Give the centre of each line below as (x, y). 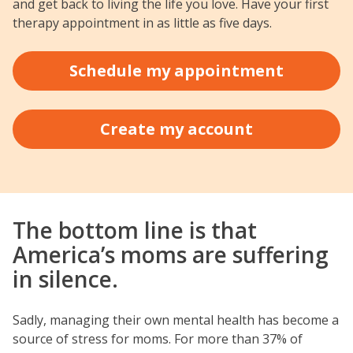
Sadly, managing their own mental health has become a (176, 320)
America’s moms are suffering (171, 255)
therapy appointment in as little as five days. (142, 23)
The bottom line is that (135, 230)
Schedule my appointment (176, 71)
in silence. (65, 279)
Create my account (176, 129)
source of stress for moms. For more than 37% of (158, 339)
